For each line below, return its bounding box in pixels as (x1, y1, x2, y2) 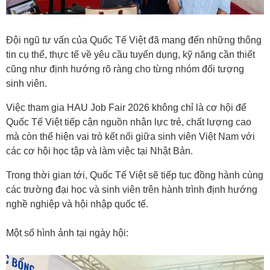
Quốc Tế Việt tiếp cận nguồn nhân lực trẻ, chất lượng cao (6, 117, 251, 128)
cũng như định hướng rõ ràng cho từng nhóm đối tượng (6, 64, 244, 75)
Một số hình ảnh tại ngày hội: (6, 228, 128, 239)
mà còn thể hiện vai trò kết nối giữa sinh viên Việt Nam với (6, 131, 255, 142)
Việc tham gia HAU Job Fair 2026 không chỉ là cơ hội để (6, 102, 246, 113)
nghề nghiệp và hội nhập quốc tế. (6, 199, 148, 210)
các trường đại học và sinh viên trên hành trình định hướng (6, 184, 257, 195)
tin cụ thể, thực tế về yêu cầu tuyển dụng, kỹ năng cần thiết (6, 49, 255, 60)
